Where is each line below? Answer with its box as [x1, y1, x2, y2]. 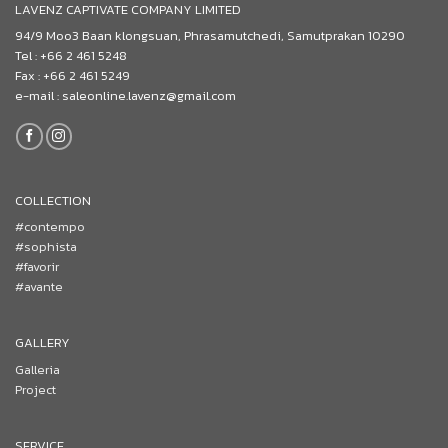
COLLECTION [14, 190, 91, 210]
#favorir [14, 257, 59, 277]
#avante [14, 277, 63, 297]
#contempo [14, 217, 85, 237]
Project [14, 379, 56, 399]
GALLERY [14, 333, 70, 353]
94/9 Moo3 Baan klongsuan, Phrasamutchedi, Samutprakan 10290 [15, 26, 405, 46]
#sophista [14, 237, 77, 257]
